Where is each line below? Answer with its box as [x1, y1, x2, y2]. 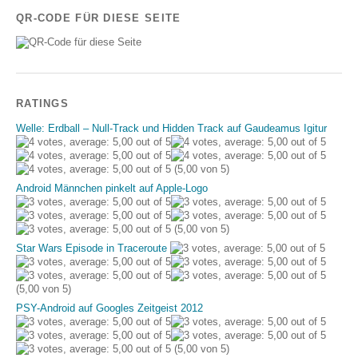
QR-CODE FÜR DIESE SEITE [16, 11, 181, 24]
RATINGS [16, 97, 69, 109]
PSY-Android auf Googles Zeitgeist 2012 [16, 301, 203, 314]
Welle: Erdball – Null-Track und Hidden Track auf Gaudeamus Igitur [16, 121, 327, 134]
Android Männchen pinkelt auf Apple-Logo [16, 181, 208, 194]
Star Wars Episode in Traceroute [16, 241, 167, 254]
